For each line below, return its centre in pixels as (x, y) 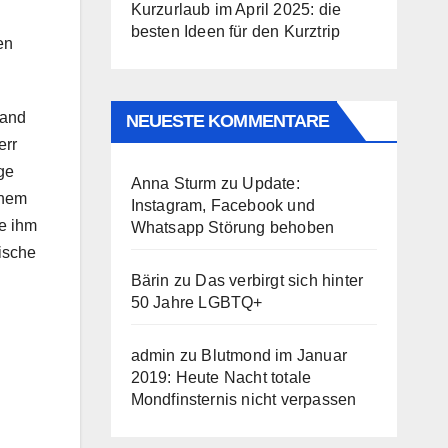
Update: (271, 183)
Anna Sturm (173, 183)
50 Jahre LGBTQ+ (196, 302)
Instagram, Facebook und (223, 205)
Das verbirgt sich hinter (279, 280)
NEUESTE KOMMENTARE (227, 121)
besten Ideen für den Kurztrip (235, 31)
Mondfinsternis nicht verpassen (243, 399)
